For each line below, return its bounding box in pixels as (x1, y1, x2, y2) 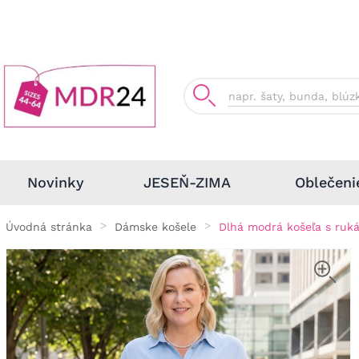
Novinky (26, 174, 84, 191)
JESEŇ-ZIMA (143, 174, 231, 191)
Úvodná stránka (6, 220, 92, 233)
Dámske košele (115, 220, 196, 233)
